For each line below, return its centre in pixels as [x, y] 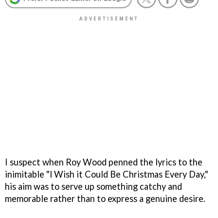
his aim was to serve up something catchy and [93, 186]
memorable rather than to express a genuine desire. [105, 198]
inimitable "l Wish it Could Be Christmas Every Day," [107, 174]
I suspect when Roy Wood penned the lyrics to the [104, 162]
